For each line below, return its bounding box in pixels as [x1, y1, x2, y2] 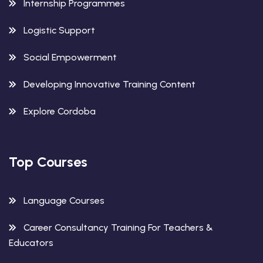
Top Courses [9, 153, 87, 170]
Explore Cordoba [23, 105, 96, 117]
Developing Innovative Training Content [23, 78, 195, 90]
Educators [9, 237, 53, 248]
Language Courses [23, 194, 104, 206]
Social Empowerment [23, 51, 117, 63]
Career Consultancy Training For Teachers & [23, 221, 213, 233]
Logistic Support [23, 24, 95, 36]
